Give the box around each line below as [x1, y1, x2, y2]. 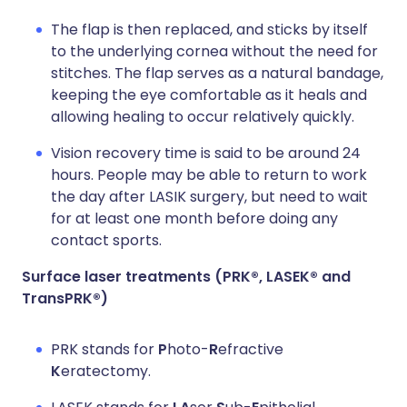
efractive [218, 339, 283, 361]
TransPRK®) [22, 288, 108, 310]
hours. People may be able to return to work [51, 164, 367, 186]
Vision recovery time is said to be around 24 [51, 143, 361, 164]
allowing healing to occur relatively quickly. [51, 106, 354, 128]
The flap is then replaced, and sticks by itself [51, 19, 368, 41]
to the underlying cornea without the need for [51, 41, 378, 63]
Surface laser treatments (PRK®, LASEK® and [22, 266, 351, 288]
